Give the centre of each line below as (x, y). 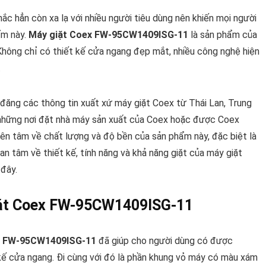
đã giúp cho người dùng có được (164, 241)
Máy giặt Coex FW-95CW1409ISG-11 (108, 35)
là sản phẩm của (223, 35)
